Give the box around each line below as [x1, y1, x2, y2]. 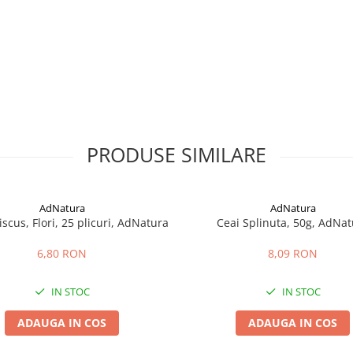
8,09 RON [268, 246, 318, 261]
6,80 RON [37, 246, 87, 261]
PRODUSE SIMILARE [87, 141, 266, 168]
